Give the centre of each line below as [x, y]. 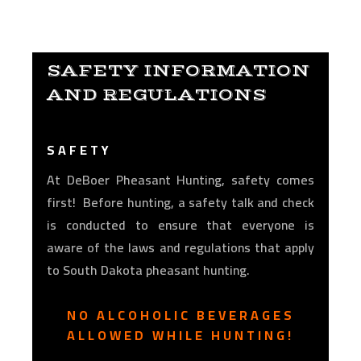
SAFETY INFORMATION [178, 72]
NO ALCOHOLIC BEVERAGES [180, 315]
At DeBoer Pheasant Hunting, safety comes [180, 180]
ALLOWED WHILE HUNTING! [180, 336]
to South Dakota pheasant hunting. [148, 270]
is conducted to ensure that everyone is [180, 225]
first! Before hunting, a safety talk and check [180, 203]
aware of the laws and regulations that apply [180, 248]
